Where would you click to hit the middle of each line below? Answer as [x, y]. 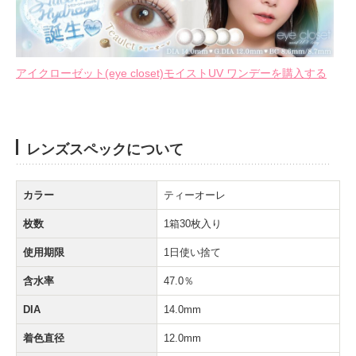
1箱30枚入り [193, 223]
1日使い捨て [192, 252]
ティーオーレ [195, 195]
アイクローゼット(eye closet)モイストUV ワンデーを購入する [171, 73]
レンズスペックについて [105, 149]
